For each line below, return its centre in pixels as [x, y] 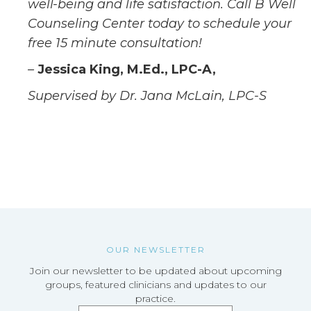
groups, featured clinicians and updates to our [155, 285]
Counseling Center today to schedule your [160, 24]
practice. [155, 299]
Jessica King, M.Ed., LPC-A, [128, 69]
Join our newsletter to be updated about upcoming [155, 271]
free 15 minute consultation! [115, 43]
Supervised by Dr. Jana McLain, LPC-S [147, 96]
